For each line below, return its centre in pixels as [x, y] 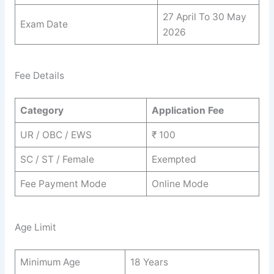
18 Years [149, 262]
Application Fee [187, 110]
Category [42, 110]
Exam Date [44, 24]
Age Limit [35, 228]
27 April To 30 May [204, 17]
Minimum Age [50, 262]
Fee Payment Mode [63, 183]
